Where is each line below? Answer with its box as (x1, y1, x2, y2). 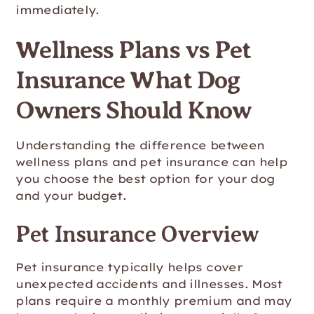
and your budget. (15, 189, 127, 203)
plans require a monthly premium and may (15, 294, 292, 308)
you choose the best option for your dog (15, 172, 275, 186)
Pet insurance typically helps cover (15, 260, 243, 274)
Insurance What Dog (15, 66, 240, 94)
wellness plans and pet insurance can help (15, 155, 288, 169)
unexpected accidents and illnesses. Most (15, 277, 282, 291)
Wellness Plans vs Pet (15, 36, 251, 64)
